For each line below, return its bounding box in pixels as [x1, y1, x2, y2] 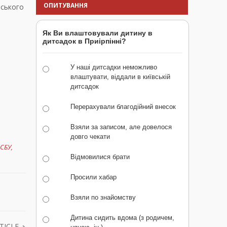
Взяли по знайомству [70, 194, 136, 202]
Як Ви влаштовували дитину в [43, 29, 153, 37]
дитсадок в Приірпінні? [43, 37, 126, 46]
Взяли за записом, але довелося [70, 123, 172, 131]
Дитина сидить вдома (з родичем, [70, 214, 174, 222]
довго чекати [70, 133, 110, 141]
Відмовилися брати [70, 153, 130, 161]
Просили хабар [70, 173, 117, 181]
